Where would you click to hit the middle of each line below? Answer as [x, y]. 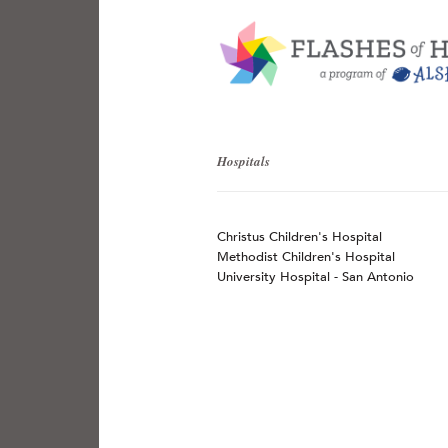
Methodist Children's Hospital [306, 256]
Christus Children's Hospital [299, 236]
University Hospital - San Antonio [315, 276]
